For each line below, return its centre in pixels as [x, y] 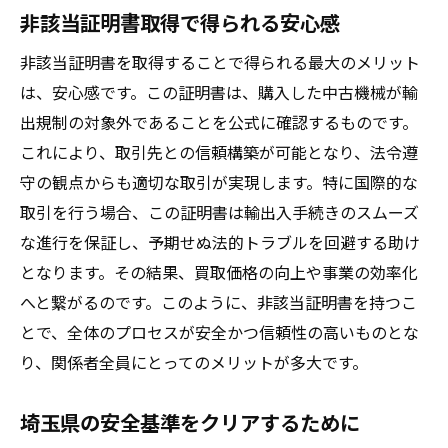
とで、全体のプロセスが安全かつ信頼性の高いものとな [219, 332]
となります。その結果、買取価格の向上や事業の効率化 [219, 272]
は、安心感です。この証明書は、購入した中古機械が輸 [219, 92]
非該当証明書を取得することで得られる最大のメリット [220, 62]
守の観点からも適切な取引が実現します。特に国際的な [219, 182]
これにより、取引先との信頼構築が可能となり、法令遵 [219, 152]
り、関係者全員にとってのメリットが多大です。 [194, 362]
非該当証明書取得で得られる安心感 [180, 22]
